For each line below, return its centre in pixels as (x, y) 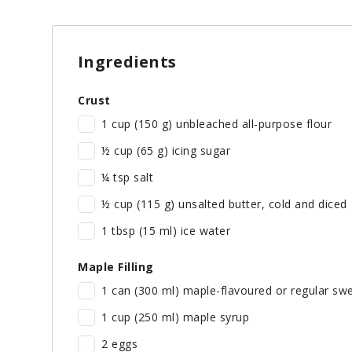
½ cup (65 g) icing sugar (166, 151)
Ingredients (127, 62)
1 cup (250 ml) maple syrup (175, 317)
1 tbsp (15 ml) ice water (166, 231)
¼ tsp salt (127, 178)
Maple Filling (116, 267)
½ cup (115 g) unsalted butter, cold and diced (224, 204)
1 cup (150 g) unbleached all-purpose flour (216, 124)
